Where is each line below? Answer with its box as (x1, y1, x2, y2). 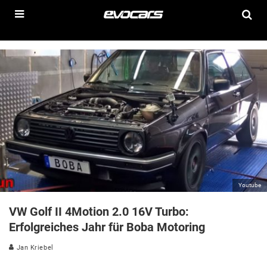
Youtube (238, 181, 261, 188)
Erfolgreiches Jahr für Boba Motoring (9, 219, 205, 234)
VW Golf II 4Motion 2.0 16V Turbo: (9, 204, 189, 219)
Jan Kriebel (14, 243, 54, 252)
